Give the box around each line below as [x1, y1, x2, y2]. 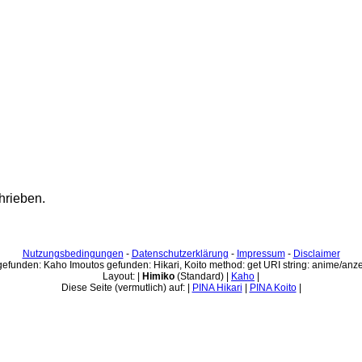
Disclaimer [293, 247, 340, 259]
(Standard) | [175, 270, 231, 282]
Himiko [142, 270, 175, 282]
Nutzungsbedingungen [22, 247, 124, 259]
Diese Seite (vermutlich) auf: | [61, 281, 192, 293]
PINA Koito [249, 281, 297, 293]
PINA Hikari [192, 281, 242, 293]
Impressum [236, 247, 285, 259]
